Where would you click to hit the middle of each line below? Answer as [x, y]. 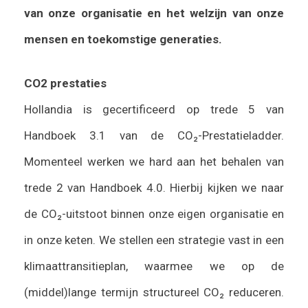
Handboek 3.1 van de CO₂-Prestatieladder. [154, 135]
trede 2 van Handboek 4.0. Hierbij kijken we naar [154, 187]
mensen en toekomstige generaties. [123, 39]
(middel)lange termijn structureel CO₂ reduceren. [154, 292]
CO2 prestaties [65, 83]
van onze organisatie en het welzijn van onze [154, 13]
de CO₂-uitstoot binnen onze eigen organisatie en [154, 213]
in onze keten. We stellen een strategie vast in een [154, 240]
